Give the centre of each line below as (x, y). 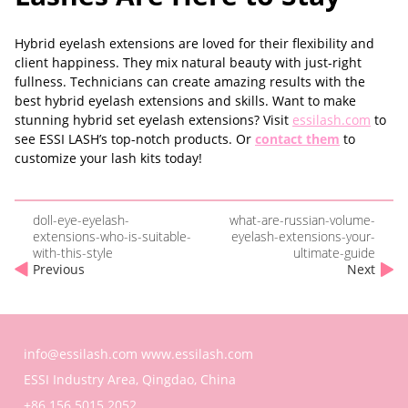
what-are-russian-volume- (302, 220)
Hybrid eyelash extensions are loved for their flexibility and (194, 43)
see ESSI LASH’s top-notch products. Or (133, 139)
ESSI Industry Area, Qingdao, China (130, 379)
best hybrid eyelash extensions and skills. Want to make (185, 101)
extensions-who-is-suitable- (112, 236)
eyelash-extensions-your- (303, 236)
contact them (297, 139)
